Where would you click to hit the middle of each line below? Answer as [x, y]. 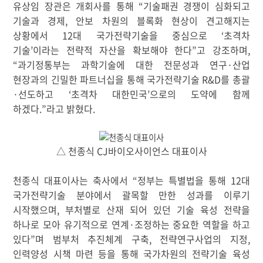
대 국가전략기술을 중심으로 [147, 35]
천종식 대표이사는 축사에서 [73, 180]
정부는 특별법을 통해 [184, 180]
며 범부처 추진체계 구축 [92, 239]
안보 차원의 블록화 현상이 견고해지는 [163, 20]
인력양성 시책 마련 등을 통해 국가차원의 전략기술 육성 [131, 253]
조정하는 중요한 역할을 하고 [192, 224]
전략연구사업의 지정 [204, 239]
